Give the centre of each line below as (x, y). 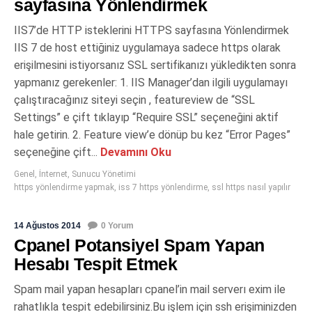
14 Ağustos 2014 (47, 226)
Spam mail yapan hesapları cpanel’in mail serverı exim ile (150, 290)
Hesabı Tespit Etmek (96, 264)
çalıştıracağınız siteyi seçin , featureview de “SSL (134, 100)
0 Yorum (117, 226)
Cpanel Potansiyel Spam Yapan (139, 245)
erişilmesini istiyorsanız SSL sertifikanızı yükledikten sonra (155, 65)
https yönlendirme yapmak (64, 188)
